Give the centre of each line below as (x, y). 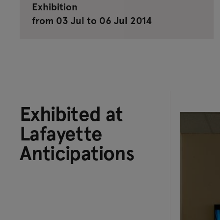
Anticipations (77, 152)
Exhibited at (71, 113)
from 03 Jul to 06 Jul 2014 (92, 20)
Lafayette (61, 132)
